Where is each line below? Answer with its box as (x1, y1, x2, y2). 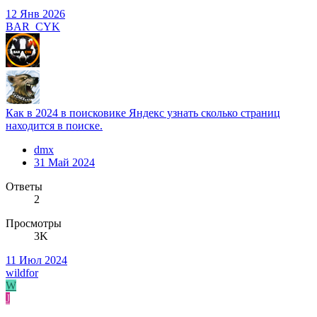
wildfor (6, 267, 38, 279)
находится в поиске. (6, 120, 103, 132)
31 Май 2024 (34, 156, 95, 169)
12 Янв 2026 (6, 8, 65, 21)
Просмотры (6, 217, 62, 230)
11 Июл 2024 (6, 254, 67, 267)
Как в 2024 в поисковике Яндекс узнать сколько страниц (6, 107, 280, 120)
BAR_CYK (6, 21, 60, 33)
